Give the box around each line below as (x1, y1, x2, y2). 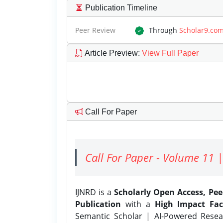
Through (149, 25, 179, 35)
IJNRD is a (75, 186, 114, 198)
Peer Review (75, 25, 115, 35)
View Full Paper (140, 48, 199, 57)
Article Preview (83, 48, 138, 57)
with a (121, 198, 155, 210)
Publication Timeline (83, 3, 157, 12)
